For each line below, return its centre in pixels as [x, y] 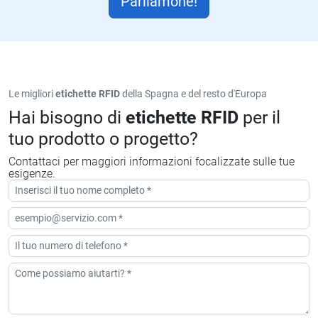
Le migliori [32, 94]
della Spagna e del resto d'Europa [193, 94]
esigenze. [32, 174]
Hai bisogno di [67, 117]
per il [259, 117]
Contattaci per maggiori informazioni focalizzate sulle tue [152, 161]
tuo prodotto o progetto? [103, 139]
